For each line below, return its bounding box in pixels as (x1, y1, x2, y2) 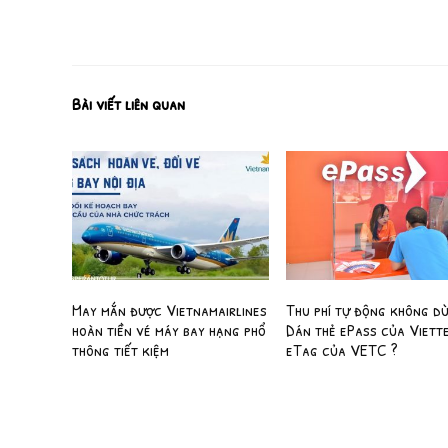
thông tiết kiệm (72, 337, 170, 361)
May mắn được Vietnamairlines (72, 297, 268, 321)
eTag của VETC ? (286, 337, 399, 361)
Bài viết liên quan (72, 90, 185, 116)
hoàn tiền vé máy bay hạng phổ (72, 317, 267, 341)
